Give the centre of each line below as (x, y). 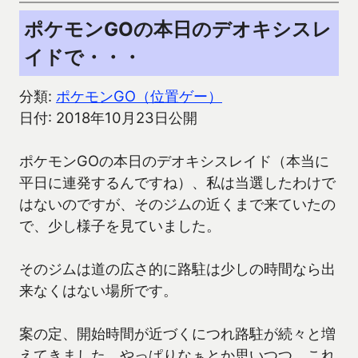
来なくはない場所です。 (98, 290)
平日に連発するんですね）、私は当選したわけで (177, 183)
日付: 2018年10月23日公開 (108, 118)
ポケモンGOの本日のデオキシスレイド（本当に (174, 161)
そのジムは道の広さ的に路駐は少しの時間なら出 (177, 269)
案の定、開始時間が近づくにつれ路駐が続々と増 (177, 334)
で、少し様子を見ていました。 (120, 226)
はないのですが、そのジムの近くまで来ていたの (177, 204)
